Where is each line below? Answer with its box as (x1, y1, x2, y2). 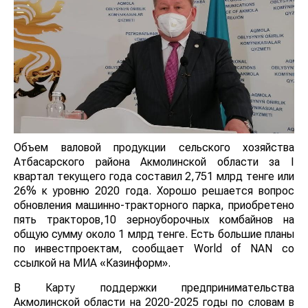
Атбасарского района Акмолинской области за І (14, 155, 294, 168)
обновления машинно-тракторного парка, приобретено (14, 198, 294, 212)
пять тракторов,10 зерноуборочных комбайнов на (14, 212, 294, 226)
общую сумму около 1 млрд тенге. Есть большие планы (14, 227, 294, 241)
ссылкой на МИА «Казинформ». (14, 256, 170, 269)
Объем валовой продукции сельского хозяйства (14, 140, 294, 154)
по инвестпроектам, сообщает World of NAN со (14, 241, 294, 255)
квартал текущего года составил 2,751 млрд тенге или (14, 169, 294, 183)
